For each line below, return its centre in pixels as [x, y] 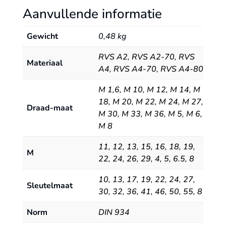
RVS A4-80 [182, 69]
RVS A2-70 [153, 57]
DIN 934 [114, 212]
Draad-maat [49, 108]
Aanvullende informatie [92, 14]
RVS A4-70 [135, 69]
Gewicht [42, 36]
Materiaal [44, 63]
